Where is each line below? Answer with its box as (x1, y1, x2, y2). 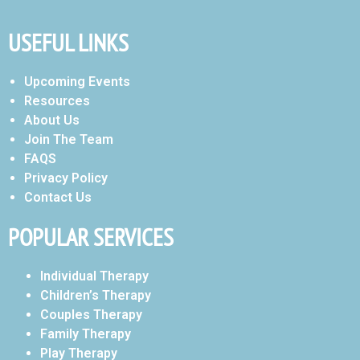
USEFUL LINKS (8, 26, 129, 58)
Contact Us (24, 189, 92, 205)
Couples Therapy (40, 306, 142, 322)
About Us (24, 112, 80, 128)
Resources (24, 92, 90, 108)
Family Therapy (40, 325, 131, 342)
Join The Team (24, 131, 113, 147)
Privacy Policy (24, 170, 108, 186)
